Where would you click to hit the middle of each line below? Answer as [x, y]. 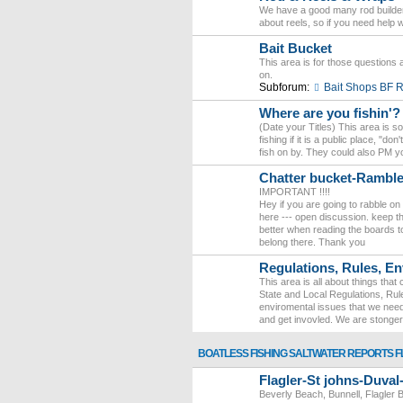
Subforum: [284, 87]
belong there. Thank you [312, 242]
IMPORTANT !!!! [295, 192]
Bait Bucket [296, 49]
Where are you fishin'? [330, 113]
